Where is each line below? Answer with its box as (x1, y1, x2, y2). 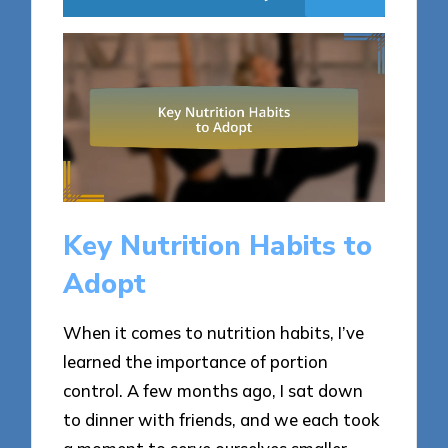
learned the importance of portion (63, 351, 329, 373)
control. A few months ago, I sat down (63, 380, 364, 402)
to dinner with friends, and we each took (63, 409, 380, 431)
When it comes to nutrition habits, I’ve (63, 322, 365, 344)
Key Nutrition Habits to (63, 226, 373, 265)
